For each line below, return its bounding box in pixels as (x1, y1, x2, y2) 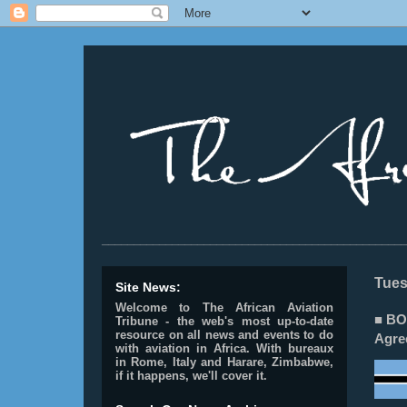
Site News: (115, 280, 181, 294)
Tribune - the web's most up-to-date (115, 314, 333, 328)
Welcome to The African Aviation (115, 301, 333, 314)
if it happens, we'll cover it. (115, 369, 267, 382)
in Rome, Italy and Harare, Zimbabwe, (115, 355, 333, 369)
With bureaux (256, 342, 333, 355)
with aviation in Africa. (115, 342, 250, 355)
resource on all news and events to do (115, 328, 333, 342)
